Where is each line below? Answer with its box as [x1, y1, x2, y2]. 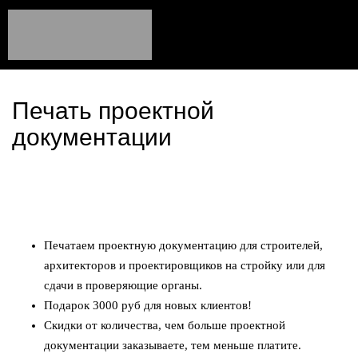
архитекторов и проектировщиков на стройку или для [44, 258, 325, 272]
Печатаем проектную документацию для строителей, [44, 238, 323, 252]
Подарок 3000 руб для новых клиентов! [44, 298, 255, 312]
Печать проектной [12, 97, 214, 124]
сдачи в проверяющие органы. [44, 278, 202, 292]
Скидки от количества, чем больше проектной [44, 318, 285, 332]
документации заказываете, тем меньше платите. [44, 338, 304, 352]
